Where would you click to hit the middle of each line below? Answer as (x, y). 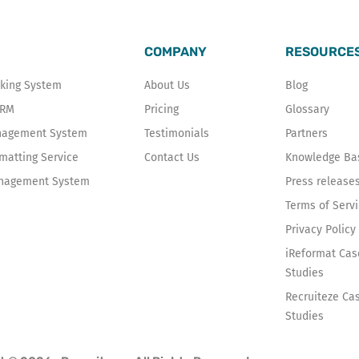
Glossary (307, 109)
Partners (306, 133)
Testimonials (177, 133)
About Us (167, 85)
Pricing (162, 109)
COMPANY (176, 52)
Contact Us (172, 157)
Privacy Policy (320, 230)
